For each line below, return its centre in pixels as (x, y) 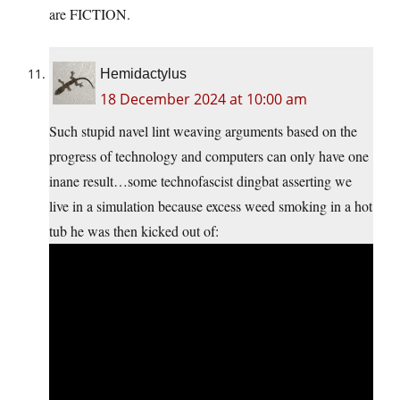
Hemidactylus (143, 74)
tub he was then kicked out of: (134, 231)
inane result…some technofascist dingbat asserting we (200, 181)
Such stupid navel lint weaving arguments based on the (203, 131)
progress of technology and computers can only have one (209, 156)
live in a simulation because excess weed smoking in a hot (211, 206)
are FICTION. (90, 14)
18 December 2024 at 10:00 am (204, 100)
